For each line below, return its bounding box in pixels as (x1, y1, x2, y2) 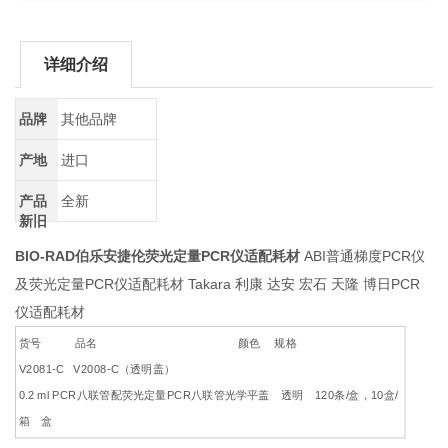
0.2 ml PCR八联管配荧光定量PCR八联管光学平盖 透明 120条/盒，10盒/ (19, 388, 399, 402)
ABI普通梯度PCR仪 (300, 247, 426, 264)
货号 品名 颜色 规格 (19, 335, 309, 349)
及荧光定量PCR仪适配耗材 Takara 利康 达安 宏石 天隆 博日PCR (15, 275, 421, 292)
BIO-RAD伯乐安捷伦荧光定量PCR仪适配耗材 (15, 247, 301, 264)
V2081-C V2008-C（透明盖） (19, 362, 187, 376)
